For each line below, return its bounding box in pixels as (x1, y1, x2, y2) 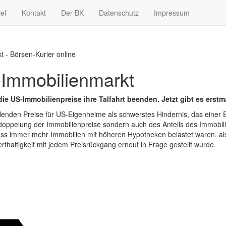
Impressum (154, 8, 190, 18)
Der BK (61, 8, 84, 18)
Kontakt (22, 8, 46, 18)
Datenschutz (99, 8, 139, 18)
